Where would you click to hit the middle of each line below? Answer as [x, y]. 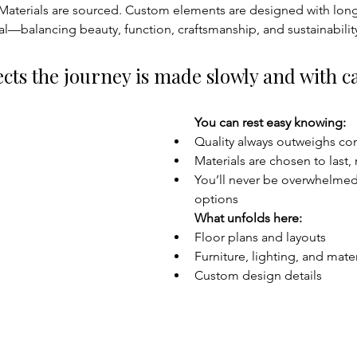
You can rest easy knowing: [270, 122]
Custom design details [258, 275]
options [216, 199]
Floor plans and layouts [260, 237]
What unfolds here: [248, 218]
